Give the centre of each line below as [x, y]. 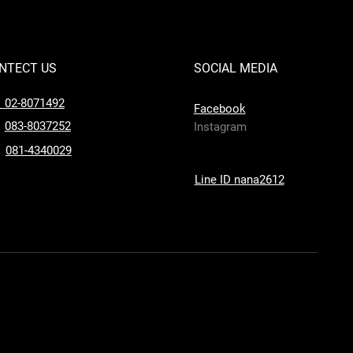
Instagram [220, 127]
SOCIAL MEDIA [235, 68]
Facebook [219, 109]
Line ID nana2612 [239, 180]
